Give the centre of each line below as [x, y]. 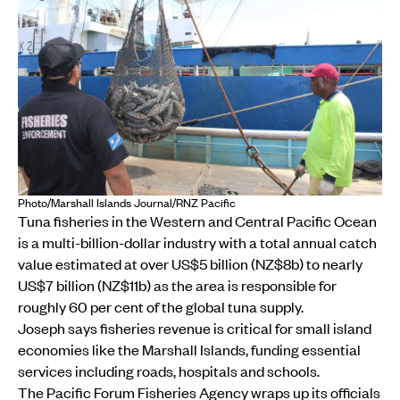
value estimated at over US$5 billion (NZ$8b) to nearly [190, 264]
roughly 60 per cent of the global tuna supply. [161, 307]
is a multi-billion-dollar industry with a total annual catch [197, 242]
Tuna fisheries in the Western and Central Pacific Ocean [197, 221]
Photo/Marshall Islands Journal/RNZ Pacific [127, 203]
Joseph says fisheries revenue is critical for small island [195, 328]
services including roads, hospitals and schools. [169, 371]
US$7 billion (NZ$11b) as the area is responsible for [177, 285]
